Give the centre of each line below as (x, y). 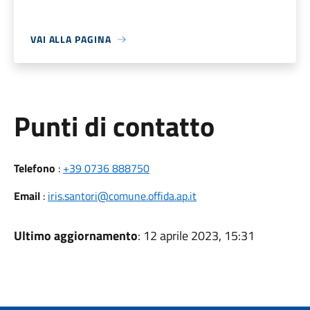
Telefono (34, 168)
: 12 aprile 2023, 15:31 (196, 236)
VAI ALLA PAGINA (71, 39)
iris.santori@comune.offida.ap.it (122, 196)
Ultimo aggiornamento (75, 236)
